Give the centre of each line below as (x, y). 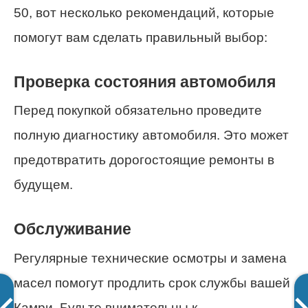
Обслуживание (73, 229)
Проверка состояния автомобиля (145, 81)
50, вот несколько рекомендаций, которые (144, 12)
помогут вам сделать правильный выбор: (141, 37)
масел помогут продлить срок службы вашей (152, 283)
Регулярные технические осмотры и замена (150, 258)
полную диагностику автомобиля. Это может (151, 135)
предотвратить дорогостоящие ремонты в (144, 160)
